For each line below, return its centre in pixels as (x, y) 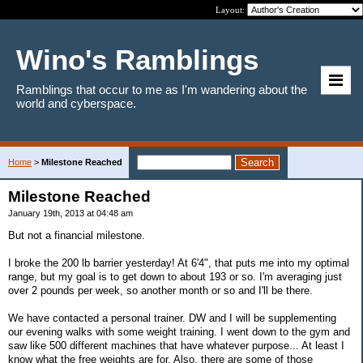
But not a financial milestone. (77, 235)
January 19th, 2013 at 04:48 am (70, 213)
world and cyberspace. (76, 103)
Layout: (231, 10)
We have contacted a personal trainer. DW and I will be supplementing (172, 318)
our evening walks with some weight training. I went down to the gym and (179, 331)
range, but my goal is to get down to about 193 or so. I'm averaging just (175, 276)
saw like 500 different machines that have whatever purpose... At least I (176, 345)
